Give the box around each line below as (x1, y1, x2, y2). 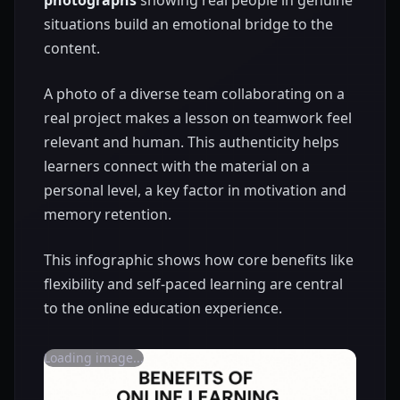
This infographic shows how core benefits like (44, 249, 354, 270)
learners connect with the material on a (44, 155, 310, 176)
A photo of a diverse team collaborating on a (44, 83, 345, 104)
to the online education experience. (44, 297, 282, 318)
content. (44, 37, 100, 58)
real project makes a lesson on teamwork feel (44, 107, 352, 128)
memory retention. (44, 204, 171, 224)
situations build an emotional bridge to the (44, 13, 333, 34)
